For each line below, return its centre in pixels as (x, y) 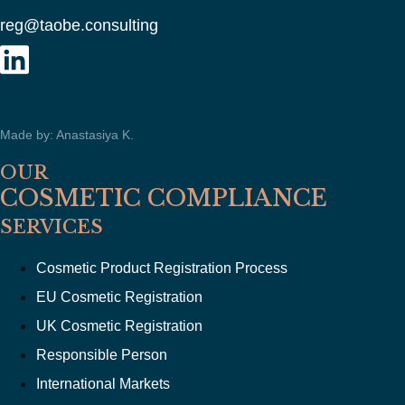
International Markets (103, 383)
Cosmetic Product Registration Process (162, 268)
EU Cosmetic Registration (119, 297)
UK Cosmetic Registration (119, 325)
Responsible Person (102, 354)
